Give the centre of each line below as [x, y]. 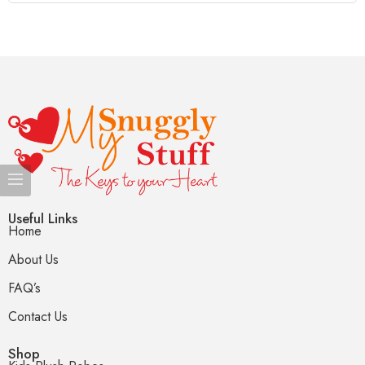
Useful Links [43, 218]
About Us [33, 259]
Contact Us [38, 316]
